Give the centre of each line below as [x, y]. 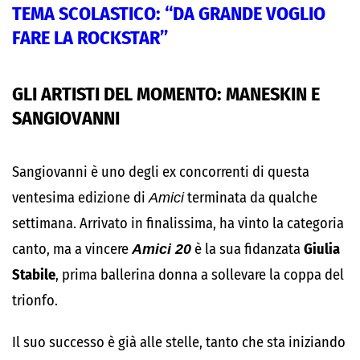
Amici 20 [162, 249]
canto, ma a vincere [72, 249]
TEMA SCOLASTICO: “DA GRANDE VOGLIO [169, 14]
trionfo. [35, 301]
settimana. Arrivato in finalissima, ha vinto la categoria [178, 223]
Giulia [322, 249]
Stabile [34, 275]
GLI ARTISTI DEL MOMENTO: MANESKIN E [166, 94]
